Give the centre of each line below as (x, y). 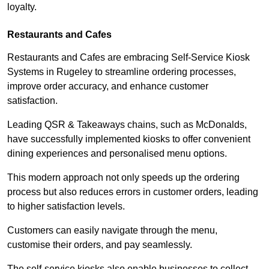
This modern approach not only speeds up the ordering (123, 177)
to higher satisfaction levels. (67, 206)
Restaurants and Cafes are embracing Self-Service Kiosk (128, 57)
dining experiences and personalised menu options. (117, 153)
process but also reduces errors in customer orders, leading (133, 192)
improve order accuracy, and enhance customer (108, 86)
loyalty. (22, 7)
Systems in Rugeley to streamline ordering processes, (122, 71)
